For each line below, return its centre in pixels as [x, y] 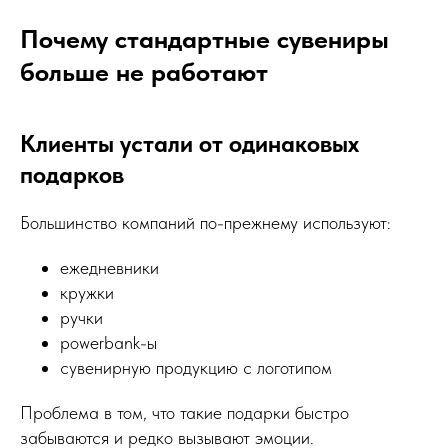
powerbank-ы [108, 342]
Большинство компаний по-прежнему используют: [205, 222]
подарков [72, 174]
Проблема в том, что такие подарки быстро [184, 412]
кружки [87, 292]
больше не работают [144, 71]
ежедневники [109, 267]
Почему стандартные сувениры [204, 38]
